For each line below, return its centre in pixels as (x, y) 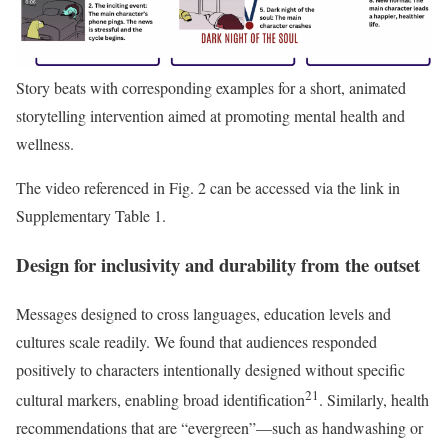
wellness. (45, 144)
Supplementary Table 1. (91, 216)
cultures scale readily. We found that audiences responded (196, 341)
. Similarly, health (374, 399)
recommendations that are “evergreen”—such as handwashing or (219, 427)
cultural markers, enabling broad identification (160, 399)
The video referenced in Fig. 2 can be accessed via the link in (208, 188)
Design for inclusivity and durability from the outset (218, 264)
